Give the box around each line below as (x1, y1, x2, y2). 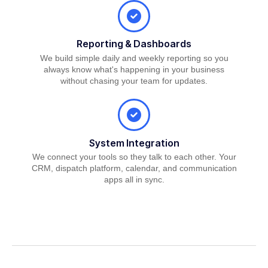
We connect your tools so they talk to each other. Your (32, 152, 236, 162)
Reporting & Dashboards (77, 38, 191, 50)
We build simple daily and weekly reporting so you (39, 53, 229, 63)
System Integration (89, 136, 179, 149)
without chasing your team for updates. (60, 75, 208, 86)
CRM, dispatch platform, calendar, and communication (31, 163, 237, 173)
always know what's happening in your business (44, 64, 224, 74)
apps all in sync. (103, 175, 165, 185)
